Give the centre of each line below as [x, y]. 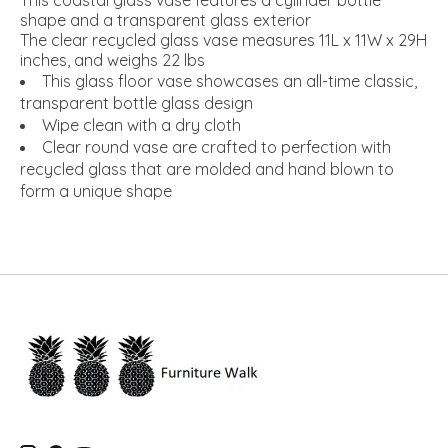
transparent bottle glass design [136, 103]
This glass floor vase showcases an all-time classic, [229, 81]
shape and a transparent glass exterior [165, 20]
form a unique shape [96, 191]
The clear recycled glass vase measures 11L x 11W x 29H [223, 40]
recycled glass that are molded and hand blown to [207, 169]
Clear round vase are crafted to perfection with [216, 147]
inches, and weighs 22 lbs [112, 60]
